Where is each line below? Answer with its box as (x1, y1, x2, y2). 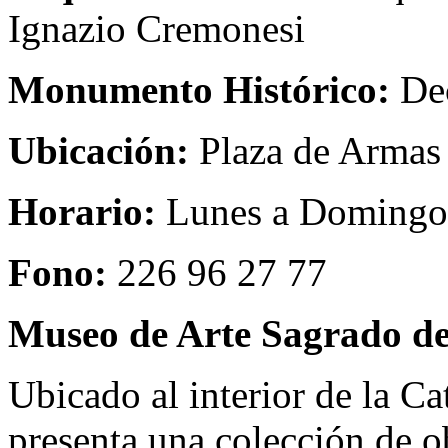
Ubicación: (8, 129, 189, 172)
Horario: (8, 190, 156, 233)
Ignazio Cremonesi (8, 7, 305, 50)
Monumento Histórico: (8, 68, 390, 111)
